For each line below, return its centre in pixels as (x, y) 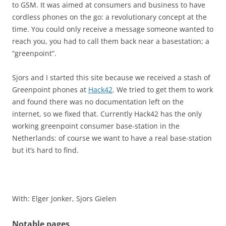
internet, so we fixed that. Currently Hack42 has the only (107, 114)
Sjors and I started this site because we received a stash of (111, 77)
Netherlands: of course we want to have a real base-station (112, 138)
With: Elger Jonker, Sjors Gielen (64, 199)
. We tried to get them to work (163, 90)
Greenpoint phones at (50, 90)
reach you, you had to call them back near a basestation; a (111, 41)
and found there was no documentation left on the (98, 102)
